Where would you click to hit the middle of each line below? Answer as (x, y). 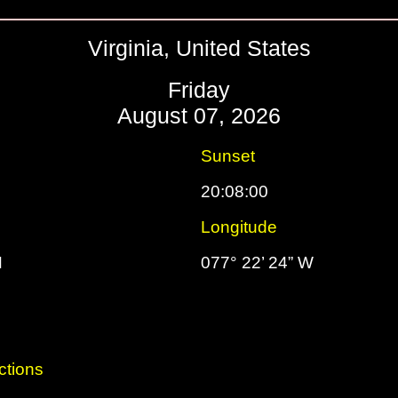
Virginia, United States (199, 48)
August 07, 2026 (199, 115)
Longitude (239, 227)
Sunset (228, 156)
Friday (199, 90)
